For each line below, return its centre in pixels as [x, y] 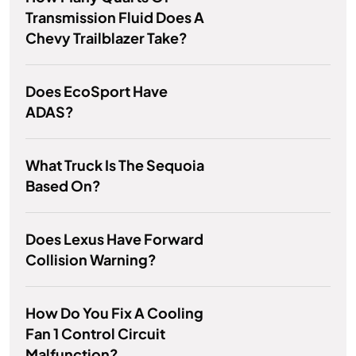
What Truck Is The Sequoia [115, 165]
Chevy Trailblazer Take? [106, 38]
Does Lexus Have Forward [114, 239]
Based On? [63, 186]
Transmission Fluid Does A [115, 17]
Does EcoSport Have [97, 91]
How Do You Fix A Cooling [114, 313]
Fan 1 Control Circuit [95, 334]
